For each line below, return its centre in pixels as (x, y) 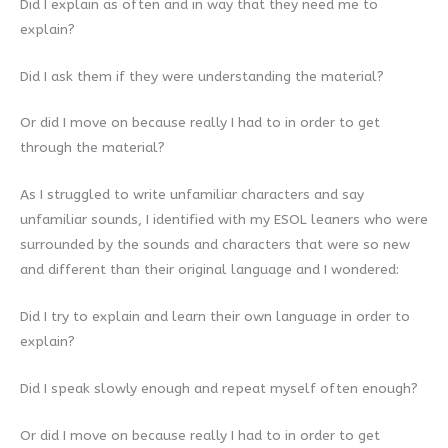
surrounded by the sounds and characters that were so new (215, 245)
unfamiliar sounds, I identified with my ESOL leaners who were (224, 220)
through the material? (94, 148)
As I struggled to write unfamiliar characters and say (192, 195)
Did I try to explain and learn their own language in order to (215, 317)
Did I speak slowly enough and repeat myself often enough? (219, 388)
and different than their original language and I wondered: (209, 270)
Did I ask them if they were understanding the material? (202, 76)
